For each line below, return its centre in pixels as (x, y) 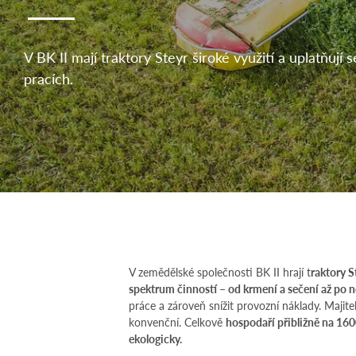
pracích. (48, 78)
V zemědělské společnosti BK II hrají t (220, 272)
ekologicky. (155, 339)
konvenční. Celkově (177, 322)
